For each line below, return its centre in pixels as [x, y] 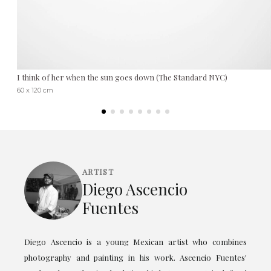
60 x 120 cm [35, 90]
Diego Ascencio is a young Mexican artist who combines [135, 242]
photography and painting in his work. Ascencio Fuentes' [135, 258]
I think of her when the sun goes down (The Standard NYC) [122, 77]
